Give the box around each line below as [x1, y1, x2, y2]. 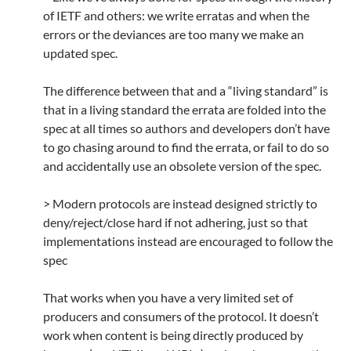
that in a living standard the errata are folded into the [43, 102, 326, 118]
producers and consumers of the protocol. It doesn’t [43, 309, 319, 324]
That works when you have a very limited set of [43, 290, 293, 306]
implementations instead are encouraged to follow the [43, 233, 333, 249]
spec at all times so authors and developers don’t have [43, 121, 330, 136]
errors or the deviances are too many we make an [43, 27, 304, 42]
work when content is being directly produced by [43, 327, 303, 343]
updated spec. [43, 45, 118, 61]
